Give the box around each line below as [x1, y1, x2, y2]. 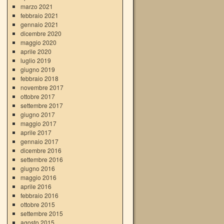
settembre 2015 [20, 209, 63, 217]
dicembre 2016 [20, 146, 61, 154]
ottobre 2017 [20, 92, 55, 100]
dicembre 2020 [20, 29, 61, 37]
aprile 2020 [20, 47, 51, 55]
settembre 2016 [20, 155, 63, 163]
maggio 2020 [20, 38, 56, 46]
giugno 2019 [20, 65, 55, 73]
